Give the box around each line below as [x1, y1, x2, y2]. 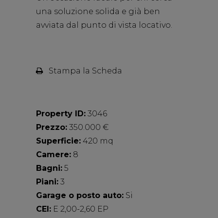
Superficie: [36, 136, 81, 145]
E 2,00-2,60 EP [51, 204, 109, 214]
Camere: [36, 150, 71, 159]
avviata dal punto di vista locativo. [36, 20, 172, 30]
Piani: [36, 177, 58, 186]
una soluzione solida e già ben [36, 7, 160, 16]
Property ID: [36, 109, 86, 118]
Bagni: [36, 163, 62, 173]
